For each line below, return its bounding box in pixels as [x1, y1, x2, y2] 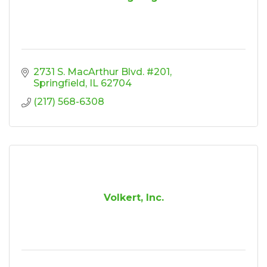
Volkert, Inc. [103, 191, 164, 203]
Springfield [33, 77, 85, 89]
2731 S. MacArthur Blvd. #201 [33, 66, 170, 77]
